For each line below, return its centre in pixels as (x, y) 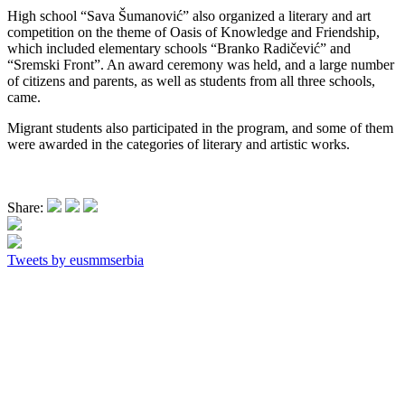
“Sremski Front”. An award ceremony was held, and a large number (201, 64)
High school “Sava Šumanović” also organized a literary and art (189, 15)
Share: (27, 207)
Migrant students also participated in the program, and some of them (200, 127)
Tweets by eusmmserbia (75, 259)
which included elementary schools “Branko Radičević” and (179, 48)
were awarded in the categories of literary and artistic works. (179, 144)
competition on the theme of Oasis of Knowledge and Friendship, (193, 32)
